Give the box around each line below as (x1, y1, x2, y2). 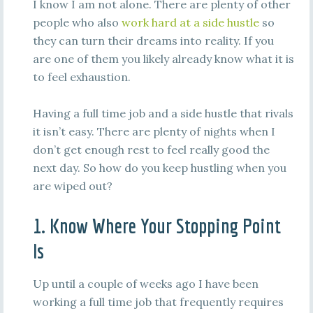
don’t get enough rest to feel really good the (32, 143, 270, 156)
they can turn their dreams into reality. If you (32, 34, 274, 48)
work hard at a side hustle (121, 15, 259, 29)
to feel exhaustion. (32, 70, 131, 84)
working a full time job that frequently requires (32, 295, 284, 309)
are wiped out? (32, 179, 112, 193)
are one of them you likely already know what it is (32, 52, 294, 66)
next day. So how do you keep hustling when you (32, 161, 286, 175)
